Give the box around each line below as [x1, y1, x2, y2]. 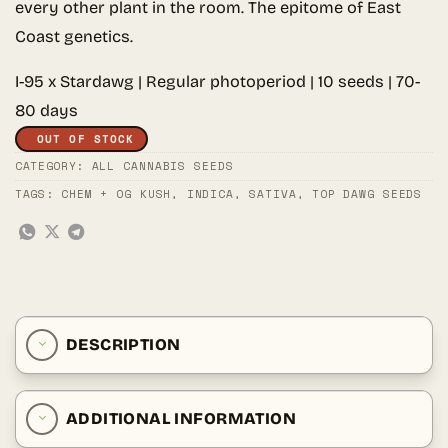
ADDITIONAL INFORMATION [66, 409, 296, 429]
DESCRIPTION [66, 335, 181, 355]
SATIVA [249, 186, 297, 203]
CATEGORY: [15, 158, 92, 175]
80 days [15, 101, 78, 121]
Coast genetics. [15, 27, 133, 47]
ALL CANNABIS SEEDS [91, 158, 234, 175]
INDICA [186, 186, 234, 203]
